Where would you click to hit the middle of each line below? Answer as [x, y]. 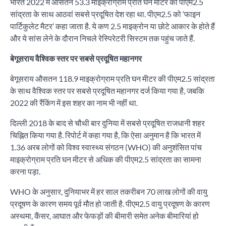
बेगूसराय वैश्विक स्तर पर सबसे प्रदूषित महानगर [76, 59]
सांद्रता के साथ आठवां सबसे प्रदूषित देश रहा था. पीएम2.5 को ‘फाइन [105, 14]
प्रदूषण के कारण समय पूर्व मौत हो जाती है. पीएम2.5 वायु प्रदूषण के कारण [110, 204]
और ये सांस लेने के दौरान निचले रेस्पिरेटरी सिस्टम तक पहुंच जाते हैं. [102, 38]
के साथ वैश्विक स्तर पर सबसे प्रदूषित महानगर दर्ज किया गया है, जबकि [107, 91]
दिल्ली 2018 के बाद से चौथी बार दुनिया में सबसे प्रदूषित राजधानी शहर [107, 123]
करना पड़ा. [25, 172]
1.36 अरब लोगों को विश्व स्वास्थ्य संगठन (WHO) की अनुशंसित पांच [106, 147]
